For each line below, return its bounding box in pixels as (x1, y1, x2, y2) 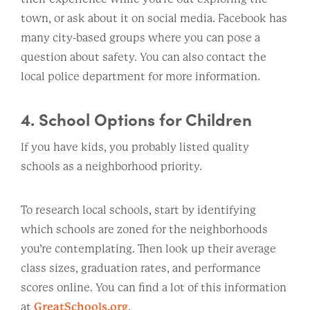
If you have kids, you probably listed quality (21, 140, 249, 154)
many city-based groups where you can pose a (21, 30, 260, 44)
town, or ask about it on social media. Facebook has (21, 11, 287, 25)
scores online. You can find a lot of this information (21, 280, 286, 294)
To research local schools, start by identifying (21, 203, 256, 217)
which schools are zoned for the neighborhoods (21, 222, 268, 236)
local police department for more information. (21, 69, 260, 83)
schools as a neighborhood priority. (21, 159, 204, 173)
